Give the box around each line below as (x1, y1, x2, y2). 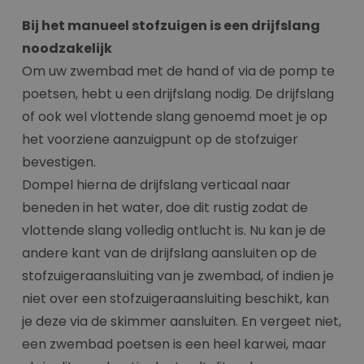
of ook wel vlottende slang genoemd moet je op (22, 107, 327, 127)
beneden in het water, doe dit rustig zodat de (22, 198, 308, 218)
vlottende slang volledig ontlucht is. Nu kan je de (22, 221, 326, 240)
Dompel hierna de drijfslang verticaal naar (22, 175, 291, 195)
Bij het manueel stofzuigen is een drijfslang (22, 16, 320, 36)
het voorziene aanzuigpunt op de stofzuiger (22, 130, 298, 149)
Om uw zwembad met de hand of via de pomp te (22, 62, 335, 81)
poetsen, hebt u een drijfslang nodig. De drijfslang (22, 84, 334, 104)
